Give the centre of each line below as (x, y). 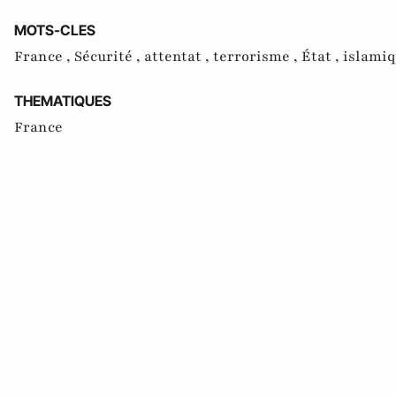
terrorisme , (257, 57)
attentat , (179, 57)
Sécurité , (109, 57)
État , (322, 57)
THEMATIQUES (63, 101)
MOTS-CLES (55, 30)
